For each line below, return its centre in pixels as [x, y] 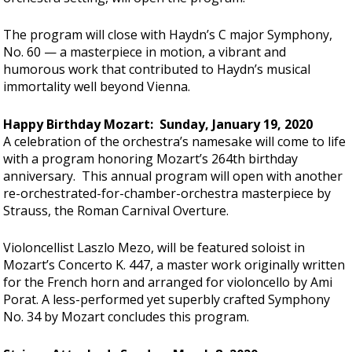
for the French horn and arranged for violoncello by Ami [168, 282]
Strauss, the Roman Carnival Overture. [116, 210]
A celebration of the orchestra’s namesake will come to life [175, 141]
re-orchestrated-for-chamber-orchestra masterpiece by [167, 193]
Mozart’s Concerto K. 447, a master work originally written [174, 265]
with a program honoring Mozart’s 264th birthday [151, 158]
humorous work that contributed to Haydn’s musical [157, 70]
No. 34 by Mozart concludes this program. [126, 317]
